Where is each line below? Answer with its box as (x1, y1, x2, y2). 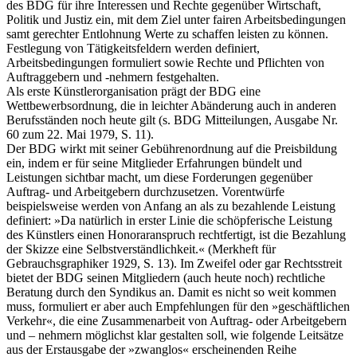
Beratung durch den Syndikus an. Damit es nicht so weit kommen (6, 284, 336, 299)
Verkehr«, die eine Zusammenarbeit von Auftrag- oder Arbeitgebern (6, 313, 347, 328)
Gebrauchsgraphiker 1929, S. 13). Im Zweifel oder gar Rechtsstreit (6, 256, 342, 270)
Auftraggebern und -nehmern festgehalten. (6, 69, 219, 84)
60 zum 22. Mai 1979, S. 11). (6, 127, 154, 141)
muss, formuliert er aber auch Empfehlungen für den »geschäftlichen (6, 299, 350, 313)
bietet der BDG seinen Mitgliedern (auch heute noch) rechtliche (6, 270, 325, 284)
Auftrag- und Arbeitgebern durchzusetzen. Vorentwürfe (6, 184, 284, 198)
